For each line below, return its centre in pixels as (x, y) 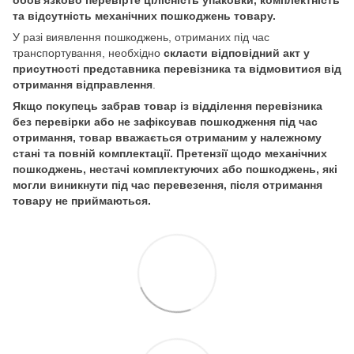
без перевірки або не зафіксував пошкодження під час (165, 122)
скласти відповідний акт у (237, 53)
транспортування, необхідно (88, 53)
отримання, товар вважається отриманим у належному (167, 138)
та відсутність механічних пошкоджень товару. (144, 16)
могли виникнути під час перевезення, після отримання (168, 185)
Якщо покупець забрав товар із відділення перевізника (168, 106)
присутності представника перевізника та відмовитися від (177, 69)
